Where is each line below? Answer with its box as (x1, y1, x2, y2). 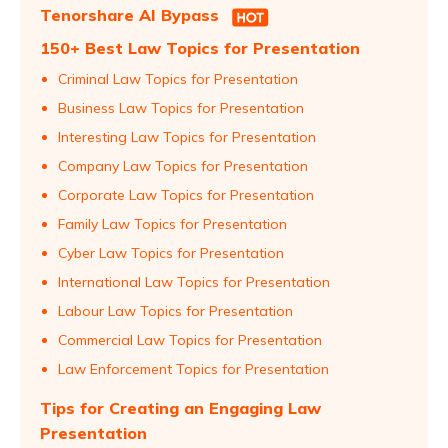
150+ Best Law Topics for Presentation (40, 38, 360, 58)
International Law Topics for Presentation (58, 273, 330, 291)
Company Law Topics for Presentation (58, 157, 308, 175)
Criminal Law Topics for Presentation (58, 70, 298, 88)
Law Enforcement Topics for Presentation (58, 360, 329, 378)
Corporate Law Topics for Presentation (58, 186, 314, 204)
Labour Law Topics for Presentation (58, 302, 293, 320)
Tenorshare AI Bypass (40, 5, 224, 25)
